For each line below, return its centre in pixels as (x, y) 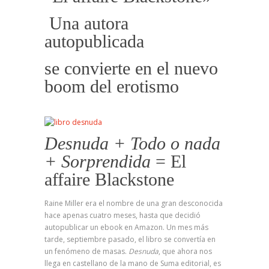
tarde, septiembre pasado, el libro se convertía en (130, 239)
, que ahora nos (185, 251)
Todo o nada (175, 143)
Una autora (86, 23)
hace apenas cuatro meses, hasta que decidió (122, 215)
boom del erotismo (112, 86)
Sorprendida (106, 161)
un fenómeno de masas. (86, 251)
